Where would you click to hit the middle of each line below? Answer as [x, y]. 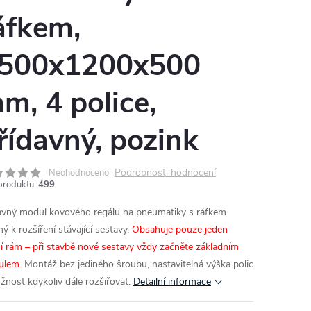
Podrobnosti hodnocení [165, 173]
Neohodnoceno [79, 173]
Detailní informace [172, 281]
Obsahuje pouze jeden [180, 229]
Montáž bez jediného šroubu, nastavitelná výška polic [137, 264]
